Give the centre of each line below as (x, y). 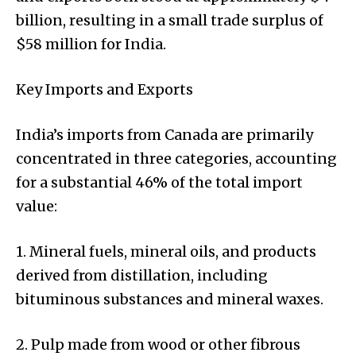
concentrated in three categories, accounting (176, 159)
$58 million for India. (91, 44)
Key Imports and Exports (104, 90)
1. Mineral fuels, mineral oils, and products (166, 252)
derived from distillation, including (142, 276)
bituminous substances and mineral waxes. (170, 300)
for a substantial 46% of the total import (159, 183)
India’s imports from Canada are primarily (164, 135)
